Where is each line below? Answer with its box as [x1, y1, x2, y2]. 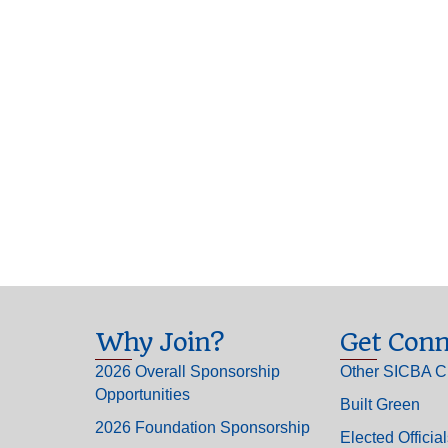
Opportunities [94, 385, 190, 403]
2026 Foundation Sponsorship [94, 418, 310, 436]
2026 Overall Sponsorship [94, 362, 280, 380]
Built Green [339, 395, 420, 413]
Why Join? [94, 326, 223, 357]
